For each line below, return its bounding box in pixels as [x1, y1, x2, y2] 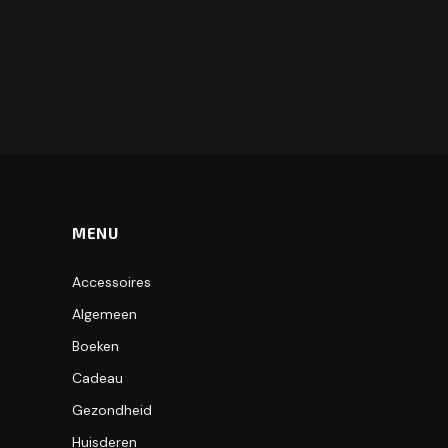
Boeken [72, 336, 119, 355]
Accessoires [72, 272, 151, 291]
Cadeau [72, 368, 123, 387]
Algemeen [72, 304, 137, 323]
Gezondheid [72, 400, 152, 419]
